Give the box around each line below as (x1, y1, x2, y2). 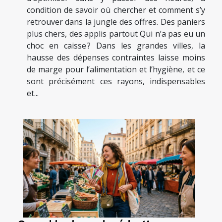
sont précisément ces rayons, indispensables (27, 76, 205, 87)
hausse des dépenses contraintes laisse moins (27, 52, 205, 63)
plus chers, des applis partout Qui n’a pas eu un (27, 28, 205, 40)
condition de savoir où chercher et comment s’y (27, 4, 205, 16)
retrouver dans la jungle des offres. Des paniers (27, 16, 205, 28)
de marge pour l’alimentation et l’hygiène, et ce (27, 64, 205, 75)
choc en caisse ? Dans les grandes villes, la (27, 40, 205, 52)
